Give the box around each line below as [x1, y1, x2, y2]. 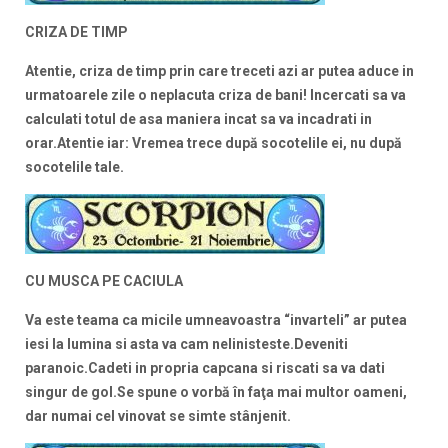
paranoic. [25, 360, 88, 377]
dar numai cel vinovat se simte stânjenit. [25, 408, 291, 425]
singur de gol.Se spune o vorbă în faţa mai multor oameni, [25, 384, 407, 401]
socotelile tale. [25, 159, 124, 176]
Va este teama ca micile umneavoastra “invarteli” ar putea [25, 312, 407, 329]
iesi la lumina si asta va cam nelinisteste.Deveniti [25, 336, 348, 353]
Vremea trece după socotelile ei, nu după [132, 135, 402, 152]
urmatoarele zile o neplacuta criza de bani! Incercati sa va [25, 87, 406, 104]
